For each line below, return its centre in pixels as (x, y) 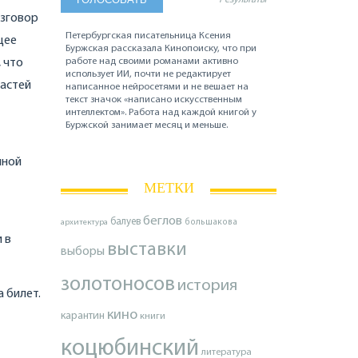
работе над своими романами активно (152, 61)
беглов (163, 222)
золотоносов (118, 285)
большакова (211, 223)
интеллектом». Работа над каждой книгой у (161, 112)
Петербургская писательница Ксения (149, 36)
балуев (125, 222)
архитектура (84, 223)
